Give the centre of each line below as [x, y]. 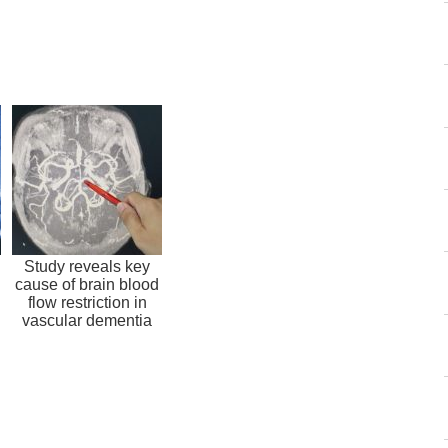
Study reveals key [87, 266]
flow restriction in [87, 302]
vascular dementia [87, 320]
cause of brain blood [87, 284]
